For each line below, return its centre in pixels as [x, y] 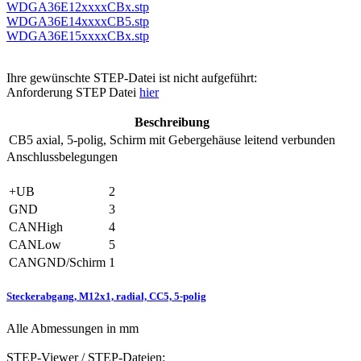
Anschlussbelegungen [62, 157]
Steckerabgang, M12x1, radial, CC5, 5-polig [106, 297]
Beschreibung [172, 122]
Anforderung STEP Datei [73, 93]
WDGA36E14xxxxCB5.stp [78, 22]
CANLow [35, 245]
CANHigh [36, 227]
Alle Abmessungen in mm [73, 328]
